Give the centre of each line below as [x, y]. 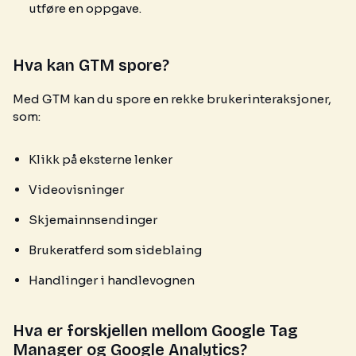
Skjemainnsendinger [93, 220]
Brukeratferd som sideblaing [115, 250]
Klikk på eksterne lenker [101, 159]
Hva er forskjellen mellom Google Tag [155, 331]
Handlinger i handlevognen [112, 280]
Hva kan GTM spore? [91, 65]
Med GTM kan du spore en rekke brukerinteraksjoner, [172, 99]
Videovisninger [76, 190]
